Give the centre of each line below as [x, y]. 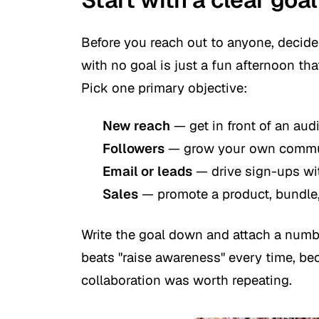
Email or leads [147, 171]
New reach [136, 125]
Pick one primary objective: [164, 88]
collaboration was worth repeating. [187, 279]
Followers [134, 148]
